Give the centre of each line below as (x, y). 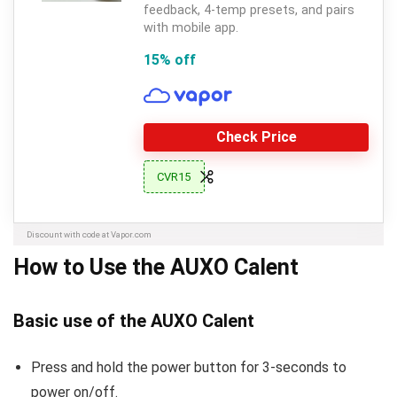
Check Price (256, 137)
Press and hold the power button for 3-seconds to (189, 368)
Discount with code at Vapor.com (89, 235)
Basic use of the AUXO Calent (134, 321)
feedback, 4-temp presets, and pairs (249, 11)
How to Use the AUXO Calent (156, 268)
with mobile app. (191, 28)
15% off (170, 60)
